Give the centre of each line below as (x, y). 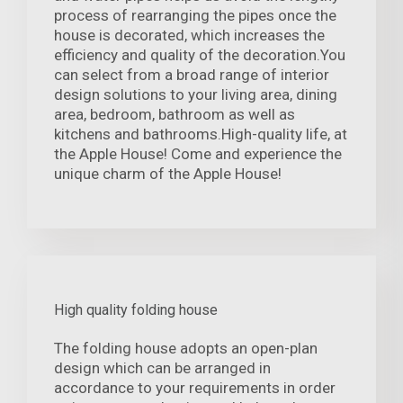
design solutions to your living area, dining (196, 95)
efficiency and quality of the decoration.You (200, 55)
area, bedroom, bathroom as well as (175, 115)
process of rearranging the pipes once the (195, 16)
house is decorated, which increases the (189, 36)
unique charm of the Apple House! (168, 174)
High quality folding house (136, 310)
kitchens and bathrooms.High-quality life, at (201, 134)
